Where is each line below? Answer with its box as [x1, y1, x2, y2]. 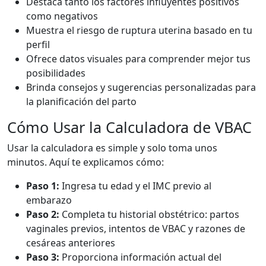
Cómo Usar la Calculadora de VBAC [7, 117, 252, 137]
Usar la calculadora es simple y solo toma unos [7, 141, 217, 154]
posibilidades [26, 66, 85, 80]
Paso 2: [26, 208, 59, 221]
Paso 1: [26, 179, 59, 192]
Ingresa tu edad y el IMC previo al [59, 179, 211, 192]
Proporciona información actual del [59, 251, 221, 264]
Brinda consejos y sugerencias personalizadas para [26, 81, 256, 94]
